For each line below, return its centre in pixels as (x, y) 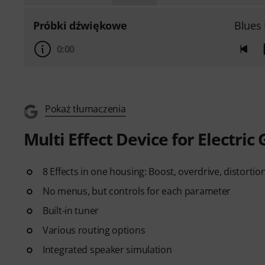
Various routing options (94, 230)
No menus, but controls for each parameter (137, 191)
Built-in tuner (71, 211)
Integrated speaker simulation (107, 250)
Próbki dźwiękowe (80, 25)
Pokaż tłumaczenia (85, 109)
